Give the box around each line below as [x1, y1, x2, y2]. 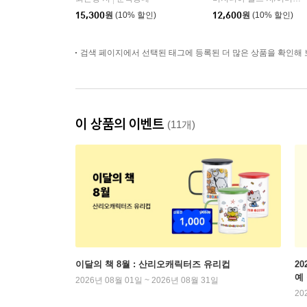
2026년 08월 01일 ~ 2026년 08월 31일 [75, 275, 219, 285]
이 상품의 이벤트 [75, 115, 167, 132]
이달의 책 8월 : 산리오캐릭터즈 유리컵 [75, 259, 230, 269]
